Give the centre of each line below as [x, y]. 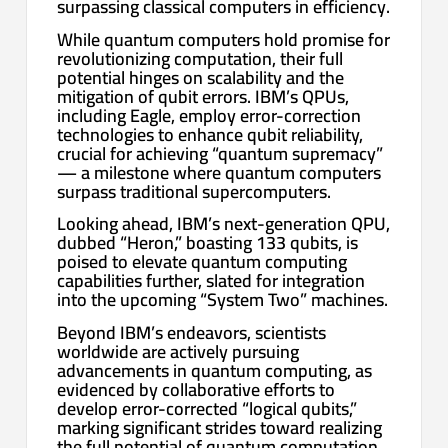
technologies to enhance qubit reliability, [210, 134]
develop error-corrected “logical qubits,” [207, 408]
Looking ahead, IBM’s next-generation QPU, [224, 224]
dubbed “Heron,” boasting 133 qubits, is [208, 243]
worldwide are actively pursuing [178, 351]
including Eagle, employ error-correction [209, 115]
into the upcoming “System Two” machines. [223, 300]
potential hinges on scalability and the [201, 77]
